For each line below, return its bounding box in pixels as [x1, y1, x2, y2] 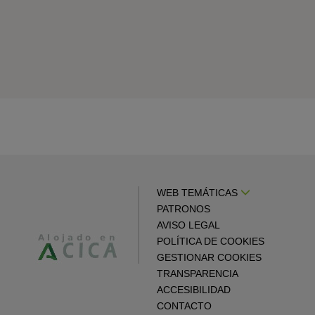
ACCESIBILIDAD [157, 284, 231, 295]
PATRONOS [157, 203, 210, 214]
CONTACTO [157, 300, 212, 311]
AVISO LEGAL [157, 219, 220, 231]
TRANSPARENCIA [157, 268, 238, 279]
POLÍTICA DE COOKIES [157, 236, 264, 247]
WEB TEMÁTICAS [157, 187, 240, 198]
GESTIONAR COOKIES [157, 252, 262, 263]
